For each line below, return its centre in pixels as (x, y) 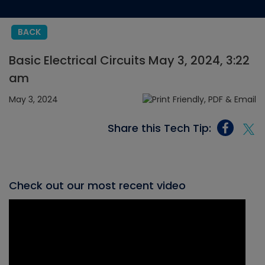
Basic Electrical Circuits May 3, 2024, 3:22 (129, 60)
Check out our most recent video (97, 186)
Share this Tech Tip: (159, 128)
